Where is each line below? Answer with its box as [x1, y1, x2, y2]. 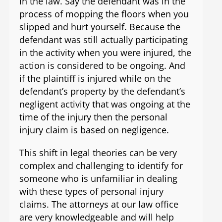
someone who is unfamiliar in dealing [19, 172, 177, 185]
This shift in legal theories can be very [19, 147, 177, 159]
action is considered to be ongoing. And [19, 59, 185, 72]
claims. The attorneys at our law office [19, 198, 178, 211]
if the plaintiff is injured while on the [19, 72, 171, 85]
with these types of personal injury [19, 185, 164, 198]
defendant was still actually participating [19, 34, 188, 46]
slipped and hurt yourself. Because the [19, 21, 180, 33]
